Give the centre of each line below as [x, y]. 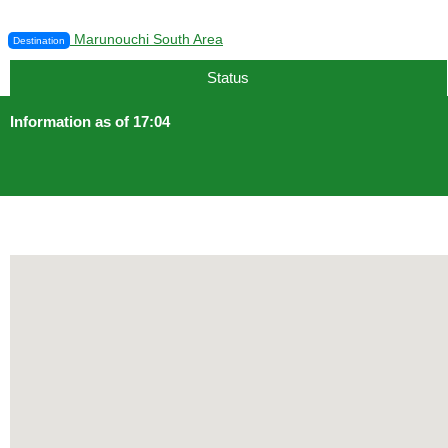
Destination [39, 40]
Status [228, 77]
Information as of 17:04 [90, 121]
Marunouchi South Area [146, 39]
